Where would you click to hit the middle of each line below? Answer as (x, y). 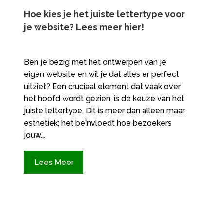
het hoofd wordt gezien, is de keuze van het (104, 98)
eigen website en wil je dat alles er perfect (101, 74)
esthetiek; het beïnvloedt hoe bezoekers (98, 123)
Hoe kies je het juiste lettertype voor (104, 14)
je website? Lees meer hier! (84, 27)
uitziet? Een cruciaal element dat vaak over (102, 86)
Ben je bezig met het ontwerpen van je (95, 62)
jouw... (34, 135)
